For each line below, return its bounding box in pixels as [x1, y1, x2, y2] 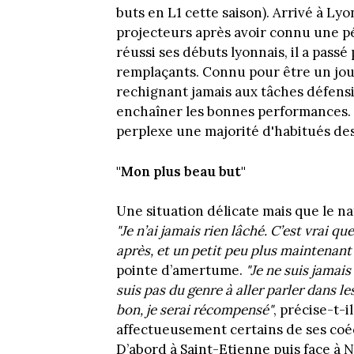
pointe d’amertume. [116, 262, 246, 280]
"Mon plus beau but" [116, 162, 246, 180]
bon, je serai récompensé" [116, 301, 273, 319]
